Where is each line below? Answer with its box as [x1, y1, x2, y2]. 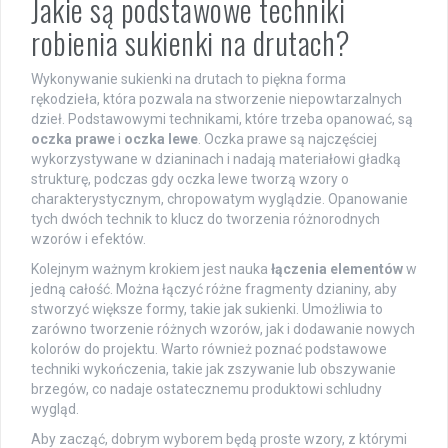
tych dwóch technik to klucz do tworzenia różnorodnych [31, 210, 380, 227]
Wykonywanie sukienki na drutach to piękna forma [31, 70, 346, 87]
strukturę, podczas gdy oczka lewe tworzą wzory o [31, 170, 349, 187]
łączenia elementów [271, 260, 403, 277]
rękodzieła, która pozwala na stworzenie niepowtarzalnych [31, 90, 402, 107]
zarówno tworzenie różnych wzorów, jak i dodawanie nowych [31, 320, 415, 337]
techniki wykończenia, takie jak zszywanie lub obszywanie [31, 360, 396, 377]
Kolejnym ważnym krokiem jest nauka [31, 260, 271, 277]
